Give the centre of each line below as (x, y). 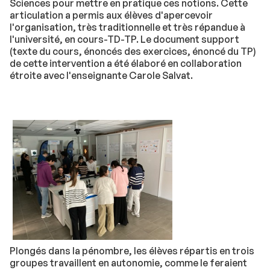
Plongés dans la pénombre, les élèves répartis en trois (132, 250)
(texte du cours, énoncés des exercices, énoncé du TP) (133, 51)
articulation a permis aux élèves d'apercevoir (111, 15)
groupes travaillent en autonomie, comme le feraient (128, 262)
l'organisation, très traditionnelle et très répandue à (127, 27)
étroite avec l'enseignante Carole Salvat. (101, 75)
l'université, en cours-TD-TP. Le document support (124, 39)
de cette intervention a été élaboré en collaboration (126, 63)
